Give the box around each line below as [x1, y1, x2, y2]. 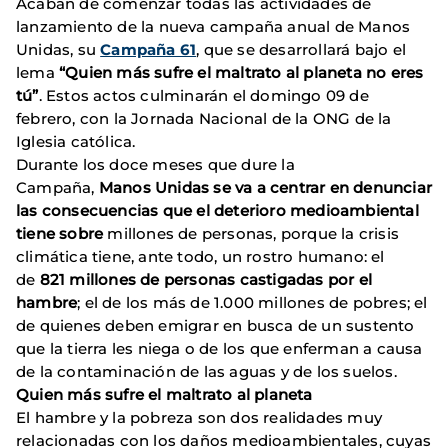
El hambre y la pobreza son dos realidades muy [16, 408, 383, 428]
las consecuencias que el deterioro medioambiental [16, 201, 419, 221]
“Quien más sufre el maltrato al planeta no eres [59, 63, 424, 83]
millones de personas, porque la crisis [107, 224, 400, 244]
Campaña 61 [100, 40, 197, 60]
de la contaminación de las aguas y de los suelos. [16, 362, 406, 382]
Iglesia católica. [16, 132, 136, 152]
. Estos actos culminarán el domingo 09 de [38, 86, 369, 106]
